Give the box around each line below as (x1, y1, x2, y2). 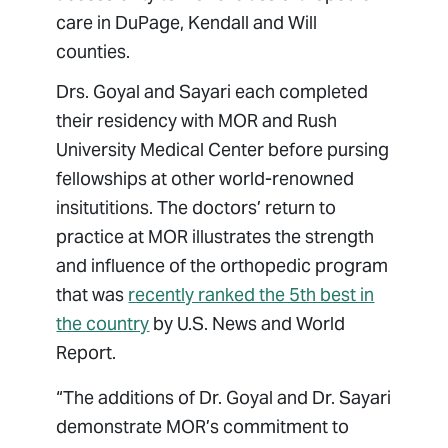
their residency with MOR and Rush (56, 109, 338, 133)
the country (56, 312, 150, 336)
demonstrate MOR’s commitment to (56, 415, 350, 439)
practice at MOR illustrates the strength (56, 225, 375, 249)
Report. (56, 341, 117, 365)
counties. (56, 40, 131, 64)
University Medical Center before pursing (56, 138, 390, 162)
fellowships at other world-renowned (56, 167, 355, 191)
